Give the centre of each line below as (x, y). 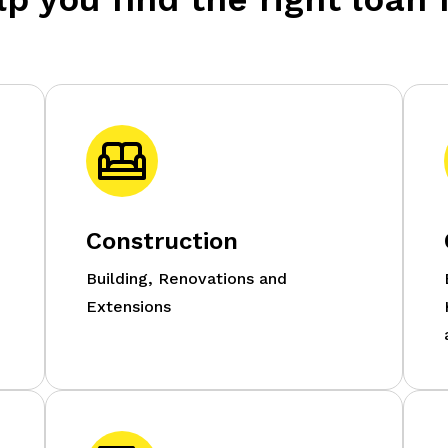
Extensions (128, 306)
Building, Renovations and (186, 278)
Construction (161, 240)
